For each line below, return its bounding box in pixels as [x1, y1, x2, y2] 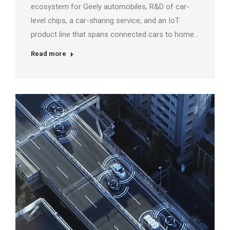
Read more [31, 50, 66, 58]
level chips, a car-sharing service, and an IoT [31, 16, 180, 26]
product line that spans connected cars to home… [31, 30, 199, 40]
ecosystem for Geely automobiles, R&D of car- [31, 2, 189, 12]
